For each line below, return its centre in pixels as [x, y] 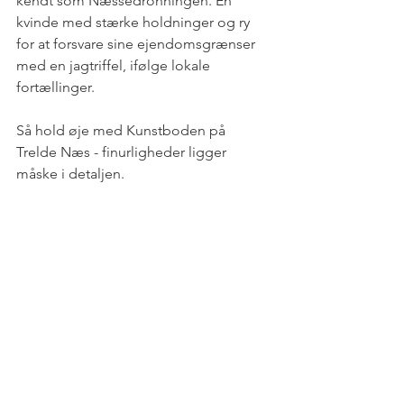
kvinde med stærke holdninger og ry [135, 22]
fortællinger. [55, 87]
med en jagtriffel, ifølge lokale [115, 65]
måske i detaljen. [70, 173]
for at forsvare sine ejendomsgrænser [138, 43]
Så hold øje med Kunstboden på [123, 130]
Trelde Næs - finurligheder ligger [123, 151]
